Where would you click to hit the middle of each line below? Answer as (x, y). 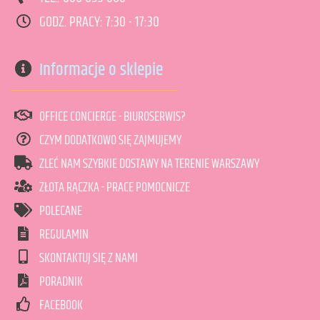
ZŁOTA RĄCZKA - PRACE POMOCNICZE (115, 188)
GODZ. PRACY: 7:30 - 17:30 (99, 22)
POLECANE (61, 211)
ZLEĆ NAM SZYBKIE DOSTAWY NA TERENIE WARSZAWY (149, 164)
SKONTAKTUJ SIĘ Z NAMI (89, 259)
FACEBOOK (61, 306)
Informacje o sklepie (101, 70)
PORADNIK (61, 282)
